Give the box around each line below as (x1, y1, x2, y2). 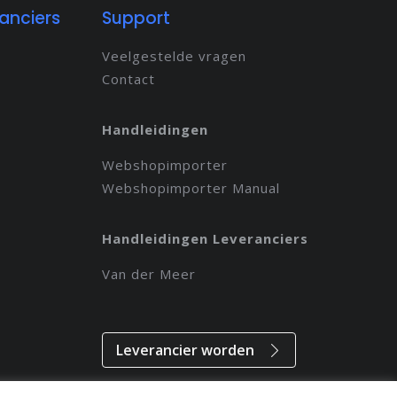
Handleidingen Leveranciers (101, 230, 308, 247)
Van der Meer (101, 265, 196, 283)
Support (101, 6, 170, 30)
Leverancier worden (115, 340, 254, 360)
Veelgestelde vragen (101, 47, 246, 65)
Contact (101, 70, 155, 88)
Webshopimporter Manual (101, 179, 280, 197)
